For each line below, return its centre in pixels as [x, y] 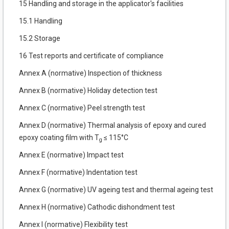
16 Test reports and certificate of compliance [91, 56]
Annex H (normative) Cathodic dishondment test [97, 207]
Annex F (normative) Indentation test [78, 173]
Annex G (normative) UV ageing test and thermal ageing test [116, 190]
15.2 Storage [40, 39]
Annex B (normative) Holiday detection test [88, 91]
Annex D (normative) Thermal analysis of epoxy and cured [112, 125]
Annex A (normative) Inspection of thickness [90, 73]
